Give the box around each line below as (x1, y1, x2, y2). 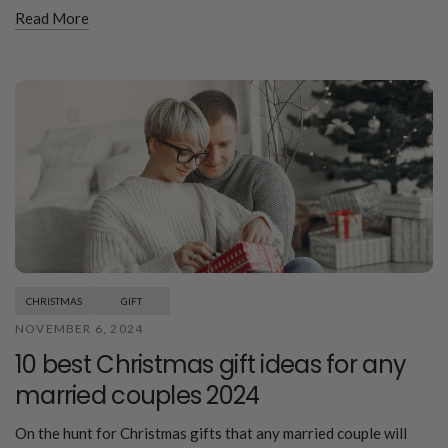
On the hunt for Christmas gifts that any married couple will (15, 423, 407, 442)
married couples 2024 (15, 378, 260, 412)
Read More (15, 9, 89, 28)
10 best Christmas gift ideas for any (15, 347, 407, 381)
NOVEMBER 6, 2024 (15, 320, 144, 336)
